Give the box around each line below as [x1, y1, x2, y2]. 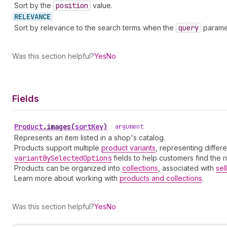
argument [115, 123, 143, 131]
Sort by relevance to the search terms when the [14, 23, 176, 32]
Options [83, 154, 111, 163]
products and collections [120, 174, 202, 182]
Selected [51, 154, 83, 163]
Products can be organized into [14, 164, 122, 172]
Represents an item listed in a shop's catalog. [14, 133, 165, 142]
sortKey [75, 122, 103, 131]
